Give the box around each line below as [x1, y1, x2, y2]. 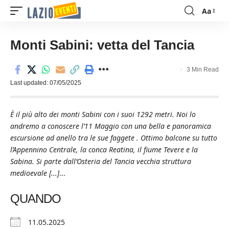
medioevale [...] [10, 168, 59, 178]
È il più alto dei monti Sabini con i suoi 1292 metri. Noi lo [10, 109, 196, 119]
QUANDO [10, 192, 61, 205]
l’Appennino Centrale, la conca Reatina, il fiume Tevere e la [10, 145, 198, 154]
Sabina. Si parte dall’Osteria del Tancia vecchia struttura [10, 156, 191, 166]
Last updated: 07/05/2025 [10, 79, 81, 86]
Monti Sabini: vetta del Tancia [10, 37, 194, 53]
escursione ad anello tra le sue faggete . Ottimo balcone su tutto [10, 133, 217, 143]
